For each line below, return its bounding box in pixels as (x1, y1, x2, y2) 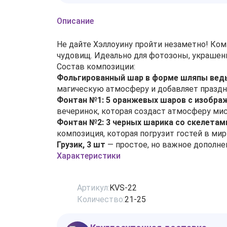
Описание (57, 16, 94, 26)
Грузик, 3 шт (57, 140, 105, 149)
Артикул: (77, 183, 109, 193)
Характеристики (57, 151, 121, 161)
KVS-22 (109, 183, 137, 193)
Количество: (77, 195, 125, 204)
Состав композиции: (57, 62, 135, 71)
